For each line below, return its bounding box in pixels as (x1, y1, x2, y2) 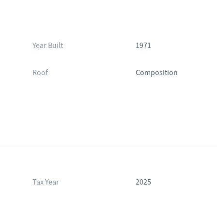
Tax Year (32, 177, 59, 187)
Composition (136, 68, 178, 77)
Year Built (32, 41, 63, 50)
